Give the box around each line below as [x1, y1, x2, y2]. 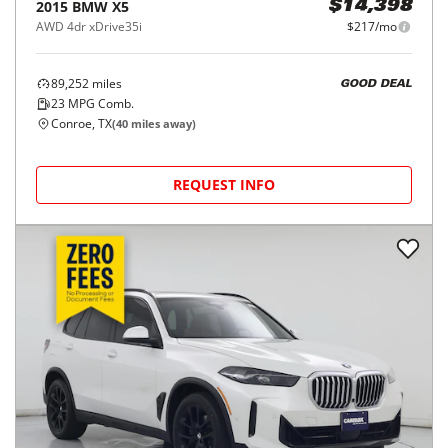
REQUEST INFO [173, 175, 275, 195]
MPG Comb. [65, 95, 134, 113]
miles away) [128, 116, 196, 132]
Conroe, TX [51, 115, 112, 133]
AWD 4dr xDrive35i [36, 18, 142, 36]
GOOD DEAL [340, 78, 412, 90]
